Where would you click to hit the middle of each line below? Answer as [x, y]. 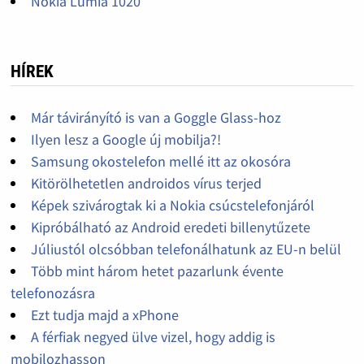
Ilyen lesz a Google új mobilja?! [126, 140]
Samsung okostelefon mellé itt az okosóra [160, 162]
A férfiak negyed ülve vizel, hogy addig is [153, 337]
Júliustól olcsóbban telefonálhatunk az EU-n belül [186, 249]
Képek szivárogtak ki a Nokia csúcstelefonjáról [172, 206]
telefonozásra [52, 293]
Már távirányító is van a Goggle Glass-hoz [156, 118]
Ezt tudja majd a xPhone [104, 315]
